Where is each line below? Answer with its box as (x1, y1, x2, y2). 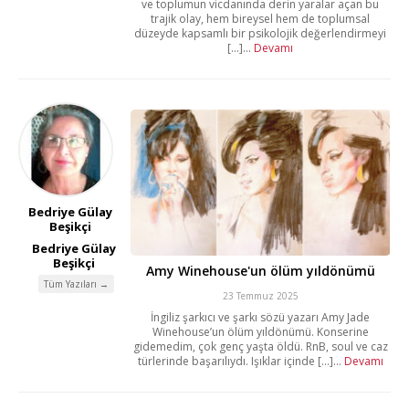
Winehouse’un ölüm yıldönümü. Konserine (152, 324, 369, 341)
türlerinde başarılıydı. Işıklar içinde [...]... (137, 353, 344, 370)
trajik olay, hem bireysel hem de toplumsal (151, 11, 371, 27)
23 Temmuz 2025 (222, 289, 299, 303)
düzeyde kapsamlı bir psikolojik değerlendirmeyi (134, 26, 387, 42)
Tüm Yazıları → (44, 278, 110, 291)
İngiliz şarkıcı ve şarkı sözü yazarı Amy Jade (151, 309, 371, 326)
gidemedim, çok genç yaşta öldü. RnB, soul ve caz (132, 339, 388, 355)
